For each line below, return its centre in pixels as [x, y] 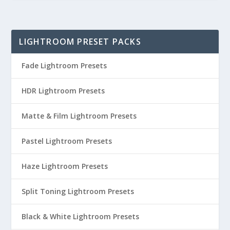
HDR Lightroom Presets [63, 91]
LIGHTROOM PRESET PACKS [80, 42]
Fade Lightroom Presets [64, 66]
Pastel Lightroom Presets [67, 141]
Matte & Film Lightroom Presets [79, 116]
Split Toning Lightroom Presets [78, 191]
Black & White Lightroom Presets [81, 217]
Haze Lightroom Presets [65, 166]
